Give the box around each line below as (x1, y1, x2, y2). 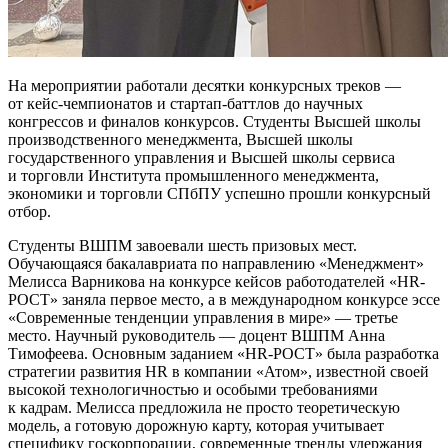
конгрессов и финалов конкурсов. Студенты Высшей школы (8, 112, 421, 130)
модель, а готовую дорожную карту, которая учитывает (8, 416, 384, 434)
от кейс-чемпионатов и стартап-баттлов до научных (8, 94, 363, 112)
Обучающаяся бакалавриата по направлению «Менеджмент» (8, 254, 424, 272)
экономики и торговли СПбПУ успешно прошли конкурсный (8, 184, 431, 202)
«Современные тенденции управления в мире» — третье (8, 308, 398, 326)
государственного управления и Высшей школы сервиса (8, 148, 395, 166)
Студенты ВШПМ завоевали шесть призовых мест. (8, 236, 357, 254)
